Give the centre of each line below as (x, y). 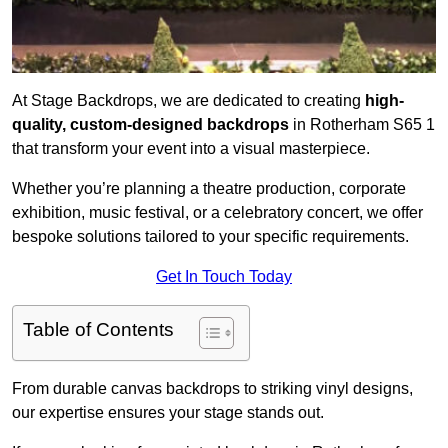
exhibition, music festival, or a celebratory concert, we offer (217, 213)
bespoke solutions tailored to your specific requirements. (210, 237)
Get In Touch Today (224, 277)
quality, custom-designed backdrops (150, 125)
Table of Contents (98, 330)
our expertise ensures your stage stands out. (168, 413)
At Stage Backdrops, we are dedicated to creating (188, 101)
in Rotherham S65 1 (362, 125)
